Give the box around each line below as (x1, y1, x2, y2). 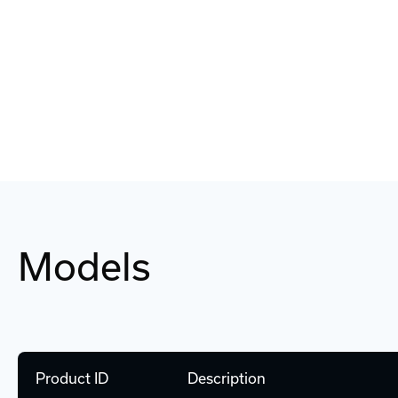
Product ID (36, 370, 108, 386)
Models (18, 245, 151, 288)
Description (187, 370, 266, 386)
